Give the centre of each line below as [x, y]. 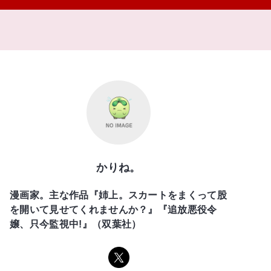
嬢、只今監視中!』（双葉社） [76, 224]
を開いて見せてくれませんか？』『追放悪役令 [113, 209]
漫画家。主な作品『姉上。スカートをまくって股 [119, 195]
